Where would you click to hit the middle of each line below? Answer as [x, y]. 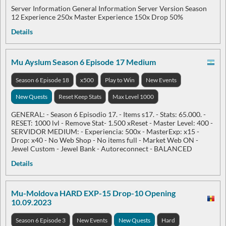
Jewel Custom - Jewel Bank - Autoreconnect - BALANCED [102, 149]
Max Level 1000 [133, 97]
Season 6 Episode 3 [41, 220]
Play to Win [120, 80]
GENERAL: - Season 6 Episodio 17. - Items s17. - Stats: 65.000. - [108, 114]
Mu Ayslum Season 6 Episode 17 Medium [83, 62]
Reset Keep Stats [80, 97]
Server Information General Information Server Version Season [109, 8]
